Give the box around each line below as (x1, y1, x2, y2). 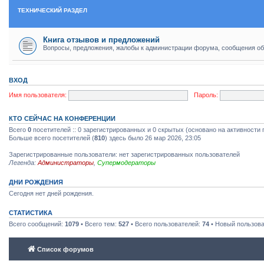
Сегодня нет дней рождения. (9, 189, 94, 197)
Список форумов (37, 246, 94, 253)
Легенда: (9, 159, 38, 166)
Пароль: (194, 91, 219, 98)
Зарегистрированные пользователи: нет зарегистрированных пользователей (9, 150, 240, 158)
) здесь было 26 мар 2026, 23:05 (105, 134, 201, 141)
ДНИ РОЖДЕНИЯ (9, 178, 63, 186)
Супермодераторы (97, 159, 156, 166)
